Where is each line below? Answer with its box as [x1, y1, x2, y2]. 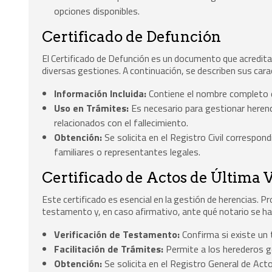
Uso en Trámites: [54, 101, 129, 116]
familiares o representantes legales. [54, 144, 201, 160]
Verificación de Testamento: [54, 226, 180, 242]
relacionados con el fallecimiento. [54, 115, 189, 131]
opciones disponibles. [54, 4, 140, 19]
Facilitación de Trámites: [54, 241, 164, 256]
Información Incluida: [54, 86, 147, 101]
